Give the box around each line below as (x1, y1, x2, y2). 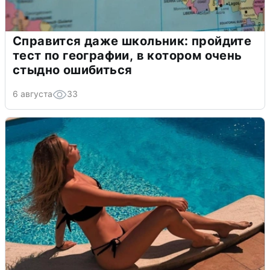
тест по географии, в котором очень (13, 48, 242, 63)
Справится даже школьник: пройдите (13, 34, 252, 49)
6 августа (13, 89, 52, 99)
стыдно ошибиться (13, 63, 133, 78)
